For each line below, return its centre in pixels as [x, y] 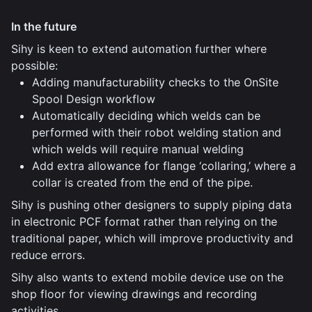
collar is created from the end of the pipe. [142, 182]
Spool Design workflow [94, 99]
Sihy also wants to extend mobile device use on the [147, 277]
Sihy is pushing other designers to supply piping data [151, 205]
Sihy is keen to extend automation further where [139, 49]
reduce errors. [48, 255]
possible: [34, 65]
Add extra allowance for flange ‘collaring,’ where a [164, 166]
